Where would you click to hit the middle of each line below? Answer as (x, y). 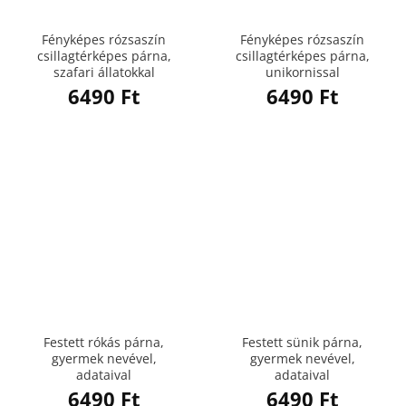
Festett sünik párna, (302, 342)
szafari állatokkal (104, 72)
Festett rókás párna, (104, 342)
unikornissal (302, 72)
